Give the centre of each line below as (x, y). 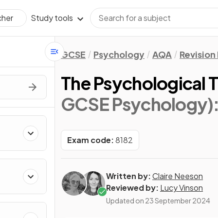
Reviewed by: (132, 188)
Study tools (52, 18)
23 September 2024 (178, 200)
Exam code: (91, 140)
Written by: (128, 176)
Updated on (126, 200)
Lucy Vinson (182, 188)
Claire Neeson (178, 176)
